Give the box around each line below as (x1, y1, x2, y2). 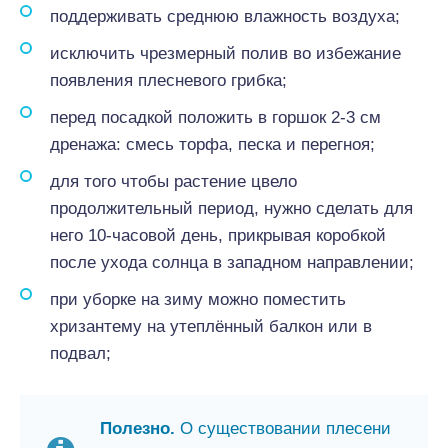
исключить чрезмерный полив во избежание (50, 44, 401, 63)
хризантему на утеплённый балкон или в (50, 317, 372, 336)
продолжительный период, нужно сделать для (50, 199, 413, 218)
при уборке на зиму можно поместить (50, 290, 346, 309)
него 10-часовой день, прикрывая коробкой (50, 226, 386, 245)
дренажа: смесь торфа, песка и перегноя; (50, 135, 375, 154)
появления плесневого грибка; (50, 71, 287, 90)
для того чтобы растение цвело (50, 172, 297, 191)
